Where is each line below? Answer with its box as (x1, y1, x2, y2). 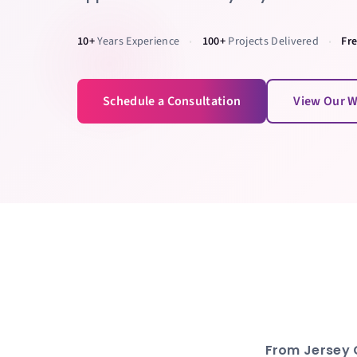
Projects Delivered (226, 33, 320, 49)
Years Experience (94, 33, 180, 49)
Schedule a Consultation (103, 92, 241, 110)
